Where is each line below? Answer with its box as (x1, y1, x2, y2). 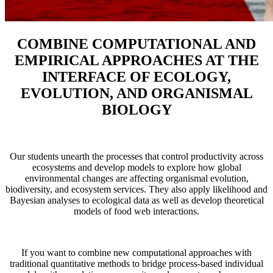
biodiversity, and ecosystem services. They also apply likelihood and (5, 183, 268, 194)
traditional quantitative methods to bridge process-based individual (10, 258, 263, 269)
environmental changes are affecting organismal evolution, (24, 172, 249, 183)
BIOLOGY (101, 101, 172, 118)
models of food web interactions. (74, 205, 199, 216)
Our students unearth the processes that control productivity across (10, 151, 263, 161)
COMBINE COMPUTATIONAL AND (17, 35, 256, 52)
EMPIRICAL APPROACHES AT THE (14, 52, 259, 68)
